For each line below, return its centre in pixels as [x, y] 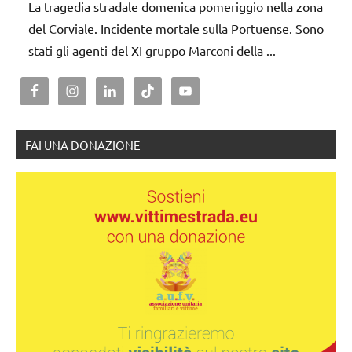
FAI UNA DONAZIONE [83, 145]
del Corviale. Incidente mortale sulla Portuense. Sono [176, 29]
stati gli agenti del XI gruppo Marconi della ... [152, 51]
